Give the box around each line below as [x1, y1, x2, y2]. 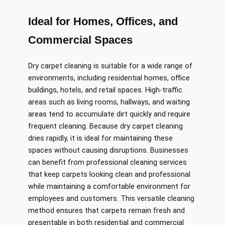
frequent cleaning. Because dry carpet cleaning [28, 122, 183, 131]
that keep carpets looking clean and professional [28, 170, 190, 179]
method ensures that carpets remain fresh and [28, 206, 185, 215]
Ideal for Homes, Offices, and [28, 15, 178, 28]
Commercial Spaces [28, 34, 133, 47]
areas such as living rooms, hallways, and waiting [28, 98, 190, 107]
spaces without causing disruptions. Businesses [28, 146, 188, 155]
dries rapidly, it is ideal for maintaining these [28, 134, 173, 143]
